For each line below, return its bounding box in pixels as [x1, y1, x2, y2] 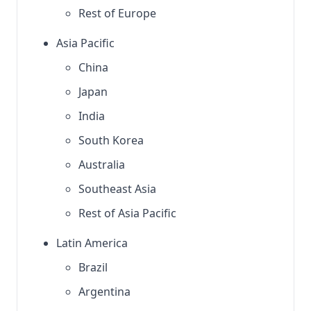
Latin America [56, 235, 128, 251]
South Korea [78, 133, 144, 148]
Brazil [78, 260, 108, 275]
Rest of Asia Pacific [78, 205, 176, 221]
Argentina [78, 284, 131, 299]
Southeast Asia [78, 181, 156, 196]
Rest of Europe [78, 6, 156, 21]
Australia [78, 157, 125, 172]
